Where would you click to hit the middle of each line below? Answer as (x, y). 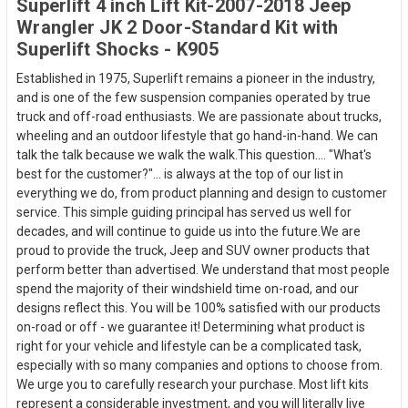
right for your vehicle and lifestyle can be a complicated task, (189, 346)
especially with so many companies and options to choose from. (199, 365)
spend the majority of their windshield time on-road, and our (188, 288)
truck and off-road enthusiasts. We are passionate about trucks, (199, 116)
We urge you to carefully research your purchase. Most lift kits (193, 384)
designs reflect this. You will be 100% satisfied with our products (199, 307)
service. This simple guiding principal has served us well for (184, 212)
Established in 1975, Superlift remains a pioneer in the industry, (196, 78)
